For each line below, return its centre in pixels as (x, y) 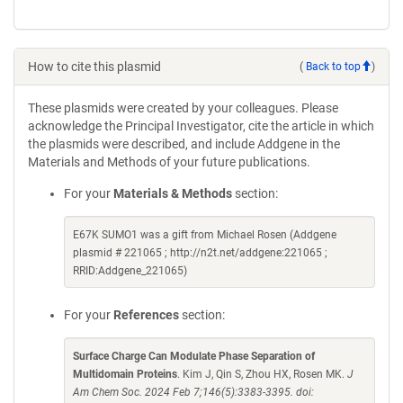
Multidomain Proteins (125, 374)
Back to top (333, 66)
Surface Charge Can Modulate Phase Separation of (194, 356)
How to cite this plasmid (94, 67)
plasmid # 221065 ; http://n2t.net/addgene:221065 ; (200, 253)
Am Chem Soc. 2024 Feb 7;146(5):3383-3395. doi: (193, 392)
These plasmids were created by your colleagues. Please (183, 108)
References (146, 315)
